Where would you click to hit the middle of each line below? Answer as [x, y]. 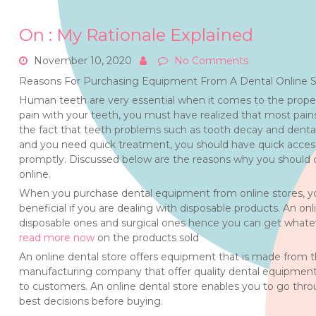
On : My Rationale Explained [136, 35]
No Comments [211, 61]
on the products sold [148, 238]
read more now [58, 238]
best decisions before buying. [91, 301]
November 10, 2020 [83, 61]
